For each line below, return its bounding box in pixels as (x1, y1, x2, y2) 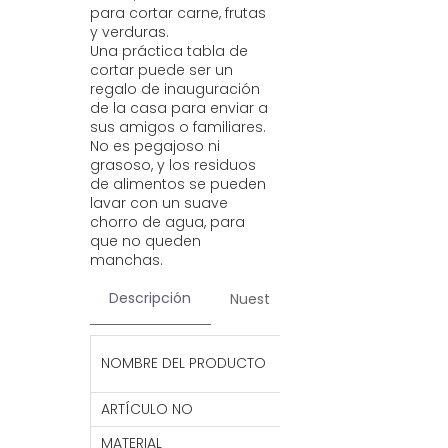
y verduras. (90, 22, 169, 42)
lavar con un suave (90, 193, 228, 213)
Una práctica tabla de (90, 41, 248, 61)
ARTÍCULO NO (101, 399, 193, 419)
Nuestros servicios (230, 289, 355, 309)
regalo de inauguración (90, 79, 260, 99)
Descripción (109, 288, 191, 308)
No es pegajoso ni (90, 136, 220, 156)
